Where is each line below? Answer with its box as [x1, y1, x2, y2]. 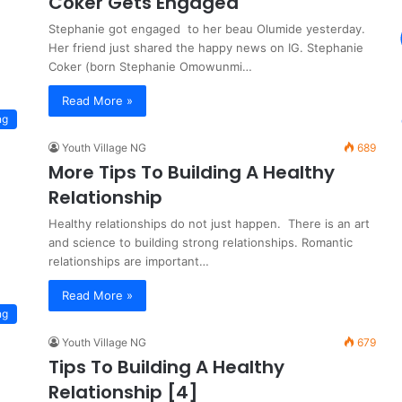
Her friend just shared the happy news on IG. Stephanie [48, 40, 363, 55]
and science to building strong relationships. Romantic [48, 235, 353, 249]
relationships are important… [48, 254, 209, 268]
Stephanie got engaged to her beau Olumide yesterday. [48, 22, 365, 36]
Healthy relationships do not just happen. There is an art [48, 216, 370, 231]
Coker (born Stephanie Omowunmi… [48, 59, 252, 74]
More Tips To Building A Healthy [48, 160, 335, 185]
